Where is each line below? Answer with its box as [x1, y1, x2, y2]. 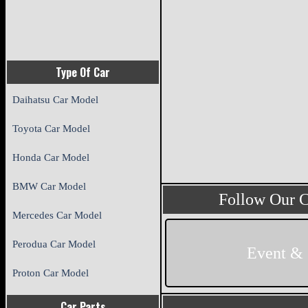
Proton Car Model [12, 267, 89, 278]
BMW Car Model [12, 180, 87, 192]
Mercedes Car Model [12, 209, 102, 221]
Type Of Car [56, 63, 111, 80]
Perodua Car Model [12, 238, 96, 250]
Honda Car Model [12, 151, 90, 163]
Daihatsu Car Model [12, 93, 99, 105]
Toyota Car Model [12, 122, 91, 134]
